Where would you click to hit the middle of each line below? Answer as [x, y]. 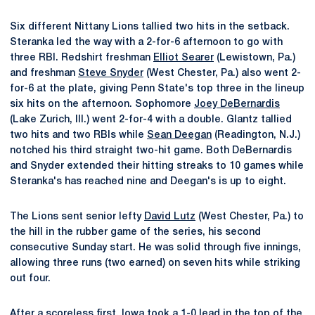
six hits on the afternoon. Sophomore [102, 104]
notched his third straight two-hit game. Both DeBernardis [151, 151]
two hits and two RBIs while [78, 135]
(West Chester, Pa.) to [250, 217]
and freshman [44, 73]
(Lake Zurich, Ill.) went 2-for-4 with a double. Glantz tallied [151, 120]
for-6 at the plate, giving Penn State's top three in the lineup [157, 89]
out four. [30, 279]
